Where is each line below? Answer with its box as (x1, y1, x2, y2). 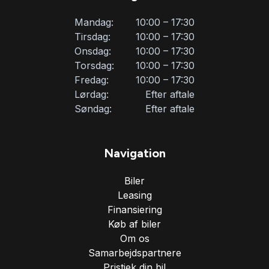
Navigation (103, 145, 166, 160)
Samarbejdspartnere (88, 246, 181, 259)
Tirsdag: (74, 30, 110, 43)
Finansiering (107, 203, 162, 216)
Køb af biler (108, 217, 161, 230)
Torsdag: (74, 59, 114, 71)
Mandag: (74, 16, 113, 28)
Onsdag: (74, 44, 111, 57)
